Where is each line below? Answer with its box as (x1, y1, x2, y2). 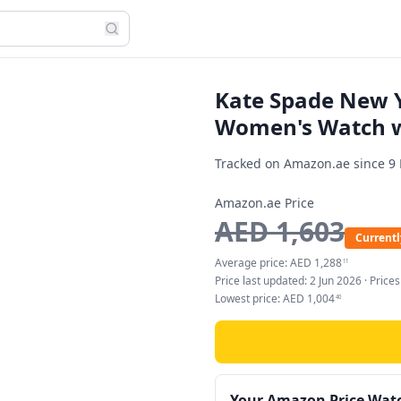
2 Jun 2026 (310, 273, 362, 288)
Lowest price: (215, 291, 283, 306)
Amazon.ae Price (215, 194, 314, 211)
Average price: (215, 255, 290, 270)
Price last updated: (215, 273, 310, 288)
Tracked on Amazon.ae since (215, 155, 388, 172)
